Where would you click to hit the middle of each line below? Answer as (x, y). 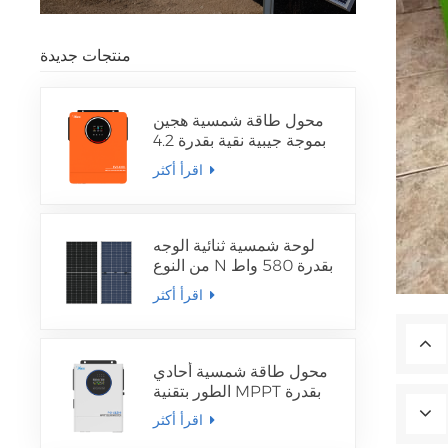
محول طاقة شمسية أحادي (241, 371)
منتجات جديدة (86, 55)
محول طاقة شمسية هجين (239, 121)
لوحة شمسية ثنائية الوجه (234, 246)
